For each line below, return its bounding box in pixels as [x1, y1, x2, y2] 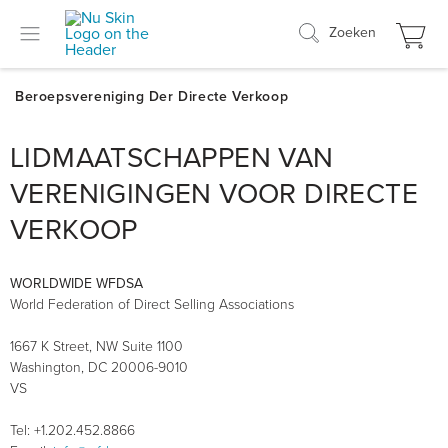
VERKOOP [10, 213, 138, 247]
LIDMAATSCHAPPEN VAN [10, 141, 334, 175]
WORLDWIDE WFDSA [10, 275, 143, 292]
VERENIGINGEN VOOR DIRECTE [10, 177, 418, 211]
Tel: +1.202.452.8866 [10, 422, 135, 439]
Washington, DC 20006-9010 [10, 359, 188, 376]
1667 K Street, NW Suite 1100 [10, 338, 183, 355]
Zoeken [329, 23, 376, 41]
